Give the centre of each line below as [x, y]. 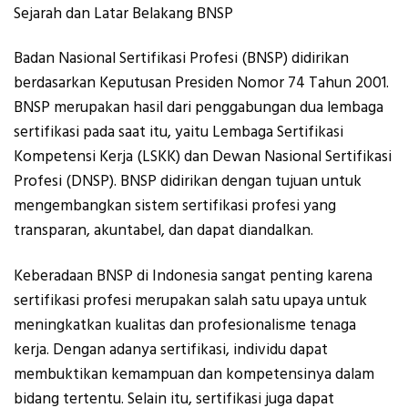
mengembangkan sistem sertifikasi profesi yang [175, 206]
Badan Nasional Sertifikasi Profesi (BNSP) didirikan [181, 59]
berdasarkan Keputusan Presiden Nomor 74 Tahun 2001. [201, 83]
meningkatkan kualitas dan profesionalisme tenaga [185, 325]
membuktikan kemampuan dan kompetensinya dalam [194, 374]
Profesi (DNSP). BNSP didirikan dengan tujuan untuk [188, 182]
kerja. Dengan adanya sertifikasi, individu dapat [171, 349]
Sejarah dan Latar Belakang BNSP [123, 13]
